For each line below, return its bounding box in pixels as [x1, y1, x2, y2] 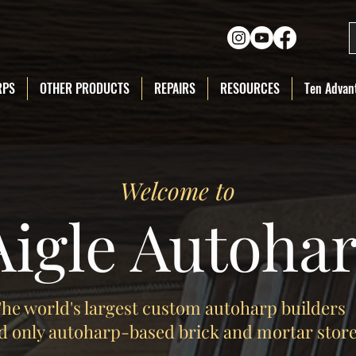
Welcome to [119, 175, 235, 207]
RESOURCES [220, 78, 280, 98]
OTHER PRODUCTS [40, 78, 130, 98]
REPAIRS [154, 78, 195, 98]
